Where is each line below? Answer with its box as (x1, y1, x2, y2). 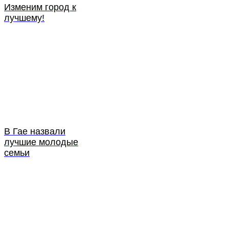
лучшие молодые (4, 136, 78, 147)
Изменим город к (4, 2, 76, 12)
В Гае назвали (4, 126, 65, 136)
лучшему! (4, 12, 44, 23)
